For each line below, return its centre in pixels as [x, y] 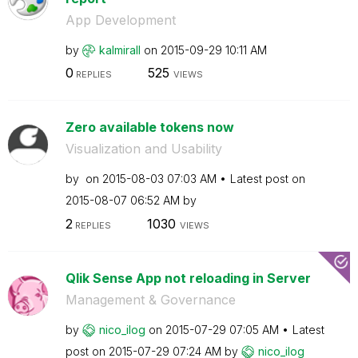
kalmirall [119, 50]
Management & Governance [150, 299]
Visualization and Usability [143, 149]
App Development [120, 20]
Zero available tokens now [149, 127]
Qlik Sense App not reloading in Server [188, 278]
